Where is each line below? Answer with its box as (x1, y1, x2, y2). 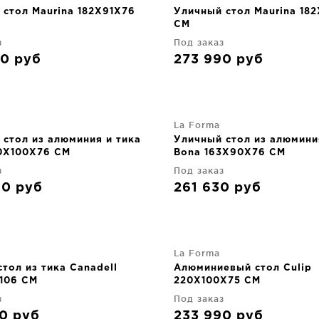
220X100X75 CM (174, 277, 261, 285)
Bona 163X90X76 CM (174, 149, 286, 157)
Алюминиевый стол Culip (174, 264, 312, 272)
